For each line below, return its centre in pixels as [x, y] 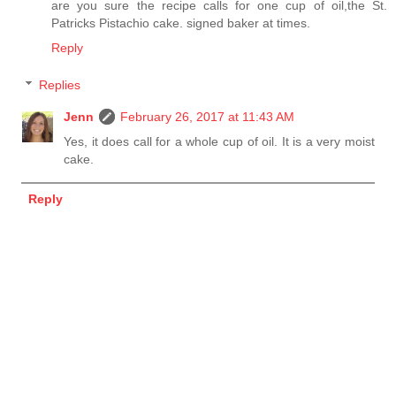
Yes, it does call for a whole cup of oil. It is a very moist [219, 142]
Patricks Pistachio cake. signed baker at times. [181, 23]
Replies [60, 85]
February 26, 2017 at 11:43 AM [208, 117]
